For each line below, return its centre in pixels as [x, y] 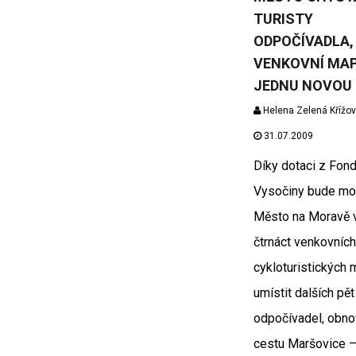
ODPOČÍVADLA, [303, 41]
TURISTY [283, 19]
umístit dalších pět [304, 293]
